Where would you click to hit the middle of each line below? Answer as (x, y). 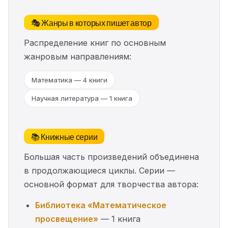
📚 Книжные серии (64, 136)
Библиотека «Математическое (101, 205)
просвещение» (67, 219)
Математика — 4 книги (69, 80)
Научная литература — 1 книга (82, 98)
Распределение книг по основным (95, 43)
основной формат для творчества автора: (111, 184)
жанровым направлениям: (78, 56)
